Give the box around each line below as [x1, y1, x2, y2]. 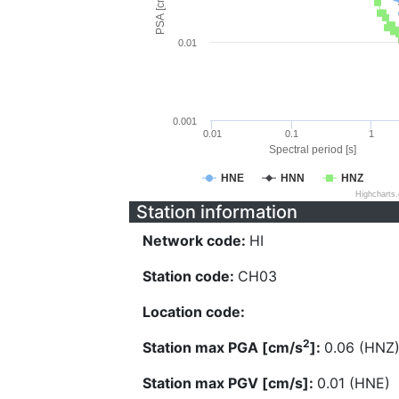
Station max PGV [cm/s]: [142, 374, 317, 392]
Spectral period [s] [268, 143, 356, 156]
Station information [136, 201, 297, 223]
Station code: [142, 267, 238, 285]
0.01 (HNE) [317, 374, 390, 392]
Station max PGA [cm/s [142, 338, 303, 356]
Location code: [142, 303, 245, 321]
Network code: [142, 232, 249, 249]
